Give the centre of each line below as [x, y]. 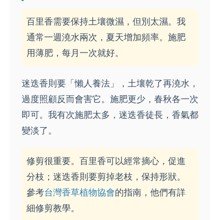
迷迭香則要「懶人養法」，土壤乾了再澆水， [110, 83]
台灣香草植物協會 [80, 192]
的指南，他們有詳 [150, 192]
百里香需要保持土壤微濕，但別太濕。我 [106, 22]
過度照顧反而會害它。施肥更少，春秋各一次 [110, 99]
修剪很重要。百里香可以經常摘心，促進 [106, 161]
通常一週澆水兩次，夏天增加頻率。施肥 [106, 37]
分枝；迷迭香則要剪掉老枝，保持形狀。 [106, 177]
